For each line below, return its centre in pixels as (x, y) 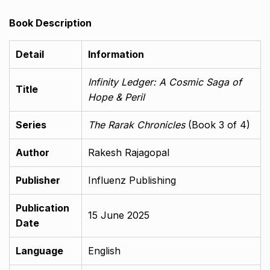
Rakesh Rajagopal (129, 152)
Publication (42, 208)
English (104, 250)
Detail (30, 54)
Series (31, 124)
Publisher (38, 180)
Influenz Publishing (132, 180)
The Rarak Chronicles (137, 124)
